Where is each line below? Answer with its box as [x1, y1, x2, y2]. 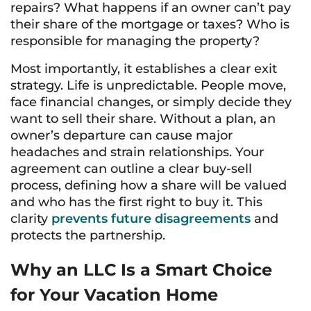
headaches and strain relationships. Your [10, 144, 264, 160]
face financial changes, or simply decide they [10, 94, 292, 110]
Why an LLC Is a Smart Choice [10, 260, 272, 280]
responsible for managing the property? [10, 33, 260, 49]
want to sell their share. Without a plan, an [10, 111, 276, 126]
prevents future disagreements [51, 211, 251, 226]
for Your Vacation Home [10, 285, 218, 305]
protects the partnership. [10, 228, 165, 243]
